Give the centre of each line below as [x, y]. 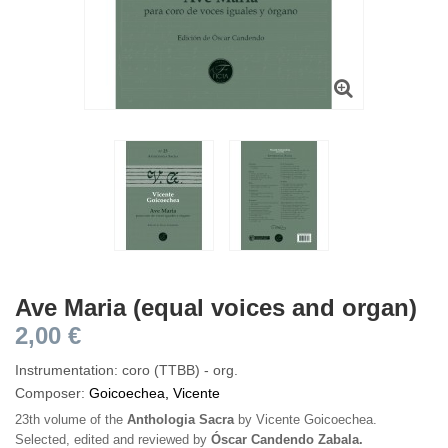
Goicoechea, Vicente [154, 392]
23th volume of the [71, 419]
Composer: [52, 392]
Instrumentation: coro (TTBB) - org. [126, 369]
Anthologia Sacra [180, 419]
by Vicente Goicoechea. [305, 419]
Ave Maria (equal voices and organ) [216, 307]
